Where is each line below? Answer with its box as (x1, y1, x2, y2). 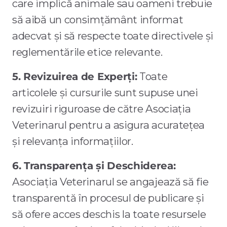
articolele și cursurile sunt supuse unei (12, 86, 198, 99)
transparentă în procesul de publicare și (12, 192, 204, 205)
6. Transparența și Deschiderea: (12, 159, 176, 172)
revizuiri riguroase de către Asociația (12, 102, 191, 116)
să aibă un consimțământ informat (12, 13, 183, 26)
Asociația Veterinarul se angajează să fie (12, 175, 209, 188)
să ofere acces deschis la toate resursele (12, 208, 206, 221)
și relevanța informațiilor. (12, 135, 133, 148)
